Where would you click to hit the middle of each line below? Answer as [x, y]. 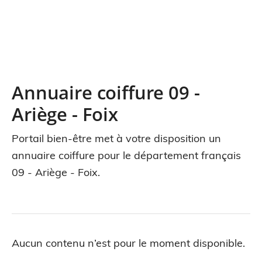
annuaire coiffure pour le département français [126, 155]
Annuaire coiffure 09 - [106, 92]
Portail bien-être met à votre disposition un [116, 138]
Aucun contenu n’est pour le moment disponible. [128, 243]
